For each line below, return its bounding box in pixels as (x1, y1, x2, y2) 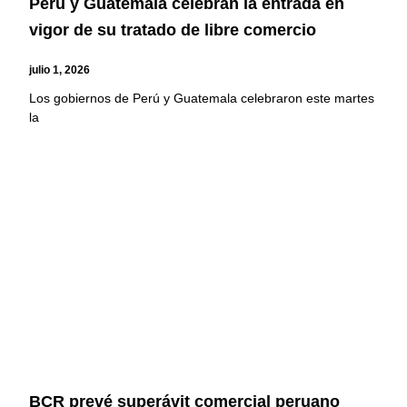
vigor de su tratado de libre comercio (29, 21, 317, 40)
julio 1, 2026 (29, 63, 91, 76)
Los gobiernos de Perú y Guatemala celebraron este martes (29, 90, 375, 105)
